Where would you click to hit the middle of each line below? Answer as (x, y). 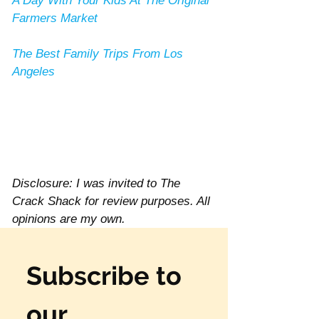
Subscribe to (104, 275)
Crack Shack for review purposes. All (113, 201)
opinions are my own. (70, 219)
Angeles (33, 72)
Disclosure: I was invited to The (98, 183)
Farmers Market (55, 19)
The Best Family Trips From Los (99, 54)
